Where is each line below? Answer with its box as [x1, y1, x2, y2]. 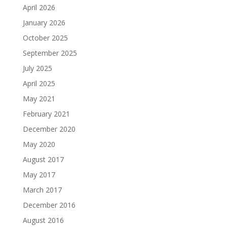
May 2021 [22, 93, 55, 103]
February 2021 [22, 108, 70, 119]
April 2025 [22, 78, 55, 88]
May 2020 [22, 139, 55, 149]
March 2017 [22, 184, 62, 195]
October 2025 [22, 32, 68, 43]
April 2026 [22, 2, 55, 12]
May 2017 [22, 169, 55, 179]
